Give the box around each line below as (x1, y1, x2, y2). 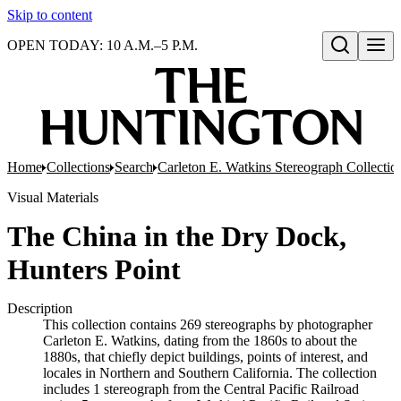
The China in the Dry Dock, (7, 220, 346, 252)
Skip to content (7, 7, 92, 22)
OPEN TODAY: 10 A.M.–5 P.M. (7, 38, 198, 53)
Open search (328, 56, 395, 71)
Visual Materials (7, 190, 98, 205)
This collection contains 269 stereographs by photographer (43, 317, 372, 332)
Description (7, 301, 73, 316)
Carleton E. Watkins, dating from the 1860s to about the (43, 333, 357, 348)
